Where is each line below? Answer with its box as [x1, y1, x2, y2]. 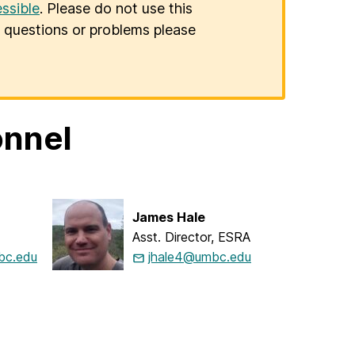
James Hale [132, 209, 205, 226]
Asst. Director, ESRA [132, 229, 250, 246]
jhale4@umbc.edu [148, 249, 251, 265]
